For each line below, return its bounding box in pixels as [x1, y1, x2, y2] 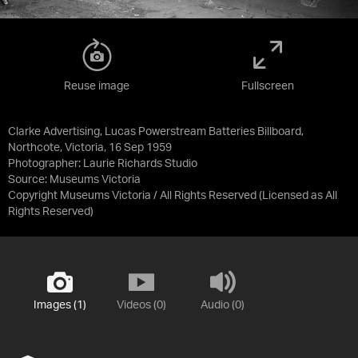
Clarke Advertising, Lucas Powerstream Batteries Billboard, [8, 125, 304, 137]
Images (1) [33, 299, 86, 311]
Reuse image [64, 80, 129, 92]
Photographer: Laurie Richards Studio [8, 157, 197, 169]
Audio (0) [201, 299, 245, 311]
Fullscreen [241, 80, 294, 92]
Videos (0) [116, 299, 166, 311]
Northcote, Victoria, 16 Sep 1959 [8, 141, 172, 153]
